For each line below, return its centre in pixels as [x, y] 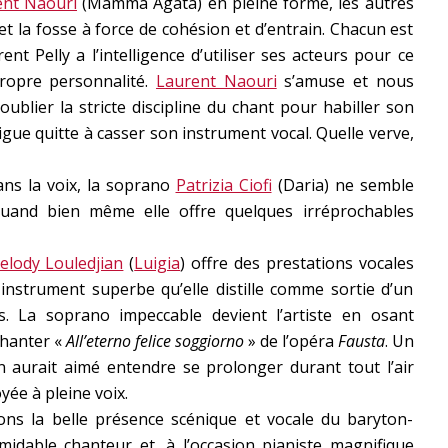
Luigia [157, 263]
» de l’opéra [290, 341]
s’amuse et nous [345, 81]
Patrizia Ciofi [223, 185]
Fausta [361, 341]
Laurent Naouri [216, 81]
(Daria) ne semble [342, 185]
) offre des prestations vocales [297, 263]
